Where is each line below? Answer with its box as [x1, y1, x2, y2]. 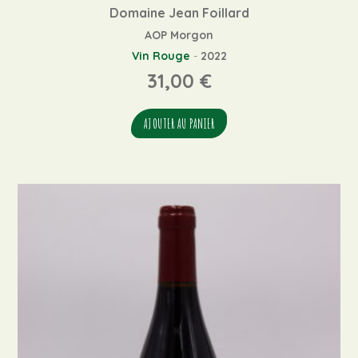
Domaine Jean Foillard [109, 5, 249, 22]
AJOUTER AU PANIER [143, 116, 215, 133]
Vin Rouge [131, 49, 190, 64]
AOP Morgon [145, 28, 213, 43]
